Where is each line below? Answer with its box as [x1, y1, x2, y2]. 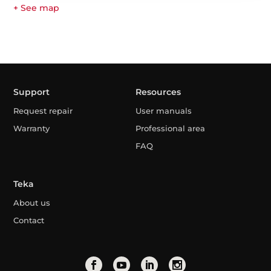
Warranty [13, 123, 50, 134]
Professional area [135, 123, 205, 134]
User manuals [135, 106, 192, 116]
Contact [13, 215, 45, 225]
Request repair [13, 106, 73, 116]
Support [13, 87, 50, 98]
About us [13, 197, 51, 207]
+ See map [13, 2, 60, 13]
